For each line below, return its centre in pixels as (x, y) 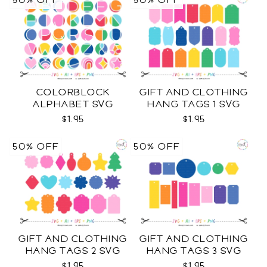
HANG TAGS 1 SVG (194, 104)
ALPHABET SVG (73, 104)
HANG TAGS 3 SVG (194, 251)
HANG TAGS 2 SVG (73, 251)
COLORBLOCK (73, 92)
